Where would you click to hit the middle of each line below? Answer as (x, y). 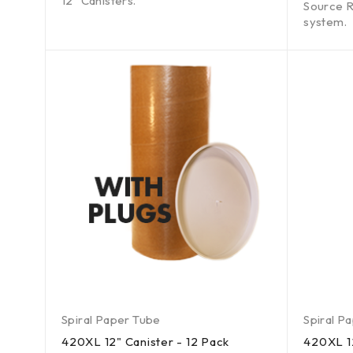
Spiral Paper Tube (111, 319)
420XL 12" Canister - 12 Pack (145, 341)
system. (327, 22)
